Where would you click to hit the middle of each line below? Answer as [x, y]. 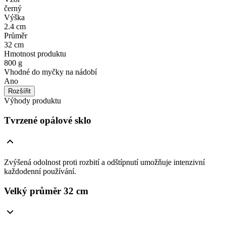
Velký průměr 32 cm [46, 191]
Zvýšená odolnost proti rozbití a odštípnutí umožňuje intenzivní [104, 162]
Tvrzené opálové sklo [48, 121]
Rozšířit [19, 91]
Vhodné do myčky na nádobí [50, 72]
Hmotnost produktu [35, 54]
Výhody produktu [33, 101]
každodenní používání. [40, 171]
